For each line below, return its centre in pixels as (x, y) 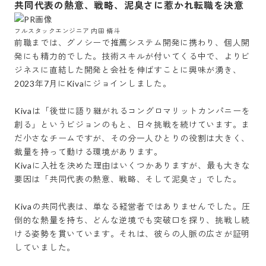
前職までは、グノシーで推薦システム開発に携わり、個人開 (132, 42)
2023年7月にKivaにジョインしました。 (93, 83)
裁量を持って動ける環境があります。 (88, 152)
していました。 (45, 247)
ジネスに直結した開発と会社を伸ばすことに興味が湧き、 (128, 70)
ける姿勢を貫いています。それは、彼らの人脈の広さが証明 (132, 234)
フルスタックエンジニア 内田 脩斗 (67, 31)
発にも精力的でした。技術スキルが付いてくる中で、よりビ (132, 56)
